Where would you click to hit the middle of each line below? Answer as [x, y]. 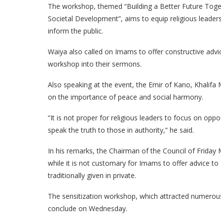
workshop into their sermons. [95, 64]
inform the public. [75, 31]
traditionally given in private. [92, 176]
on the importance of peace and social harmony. [126, 97]
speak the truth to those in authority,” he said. [121, 130]
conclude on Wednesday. [88, 209]
